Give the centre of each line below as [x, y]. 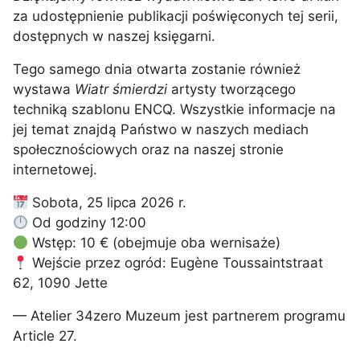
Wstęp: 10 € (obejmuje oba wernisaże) [155, 243]
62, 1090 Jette [60, 283]
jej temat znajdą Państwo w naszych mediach [161, 129]
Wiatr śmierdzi [121, 89]
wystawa [44, 89]
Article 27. [45, 336]
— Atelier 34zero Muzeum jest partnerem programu [179, 316]
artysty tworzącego [231, 89]
